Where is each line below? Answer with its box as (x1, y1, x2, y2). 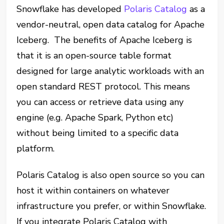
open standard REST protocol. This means (16, 80, 190, 92)
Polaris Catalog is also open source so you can (16, 169, 205, 181)
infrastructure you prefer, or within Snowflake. (16, 200, 206, 212)
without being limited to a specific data (16, 127, 179, 139)
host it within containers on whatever (16, 184, 170, 196)
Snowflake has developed (16, 3, 124, 15)
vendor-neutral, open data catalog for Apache (16, 18, 205, 30)
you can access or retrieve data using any (16, 96, 184, 108)
